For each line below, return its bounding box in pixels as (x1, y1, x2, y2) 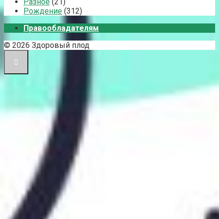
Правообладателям (23, 23, 99, 33)
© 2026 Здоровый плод (4, 40, 89, 50)
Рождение (23, 6, 62, 16)
